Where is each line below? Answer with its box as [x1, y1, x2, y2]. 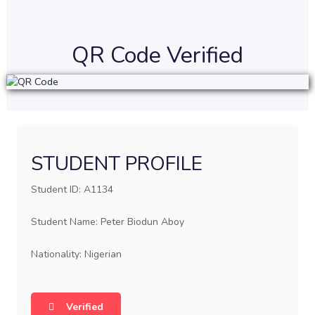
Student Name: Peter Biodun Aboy [30, 215, 184, 229]
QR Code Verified [72, 40, 243, 70]
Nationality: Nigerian [30, 247, 122, 261]
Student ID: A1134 [30, 183, 113, 196]
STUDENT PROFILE [30, 150, 202, 177]
